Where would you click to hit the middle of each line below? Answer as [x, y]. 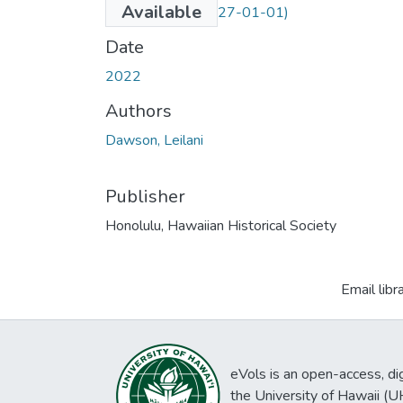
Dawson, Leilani [154, 140]
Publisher [145, 196]
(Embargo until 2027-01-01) [197, 12]
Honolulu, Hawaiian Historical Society [221, 225]
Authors [139, 111]
